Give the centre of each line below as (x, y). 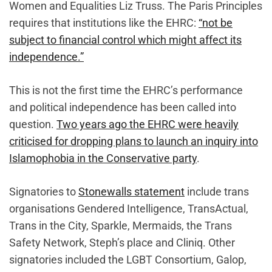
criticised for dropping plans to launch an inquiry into (134, 141)
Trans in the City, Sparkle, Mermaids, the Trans (121, 226)
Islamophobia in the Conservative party (103, 158)
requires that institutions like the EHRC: (104, 23)
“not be (216, 23)
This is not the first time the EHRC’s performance (126, 90)
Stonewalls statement (131, 192)
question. (33, 124)
